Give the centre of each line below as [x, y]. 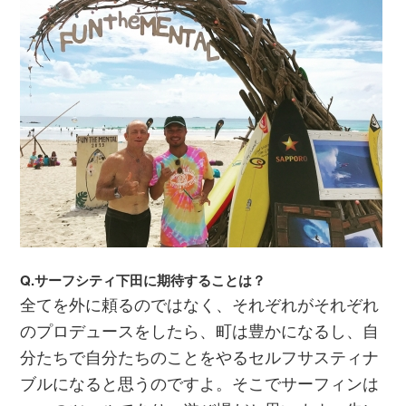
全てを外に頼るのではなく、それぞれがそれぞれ [200, 303]
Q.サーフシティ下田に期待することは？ [143, 280]
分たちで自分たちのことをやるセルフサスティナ [200, 356]
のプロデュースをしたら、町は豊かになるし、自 [200, 329]
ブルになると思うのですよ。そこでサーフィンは [200, 382]
